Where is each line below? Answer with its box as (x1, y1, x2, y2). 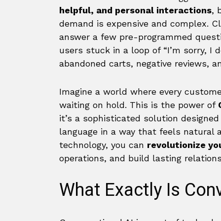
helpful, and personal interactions (59, 5, 212, 15)
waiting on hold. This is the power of (59, 100, 218, 110)
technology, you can (59, 140, 147, 150)
